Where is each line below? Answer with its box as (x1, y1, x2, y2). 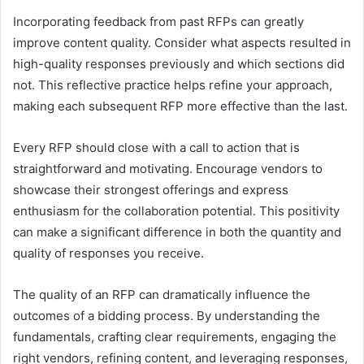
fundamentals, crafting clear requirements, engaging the (13, 329, 336, 345)
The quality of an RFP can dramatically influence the (13, 287, 310, 303)
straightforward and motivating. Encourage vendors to (13, 161, 323, 177)
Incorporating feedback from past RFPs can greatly (13, 14, 304, 30)
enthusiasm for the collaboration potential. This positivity (13, 203, 340, 219)
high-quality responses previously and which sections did (13, 56, 344, 72)
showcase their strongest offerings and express (13, 182, 288, 198)
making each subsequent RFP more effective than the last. (13, 98, 348, 115)
